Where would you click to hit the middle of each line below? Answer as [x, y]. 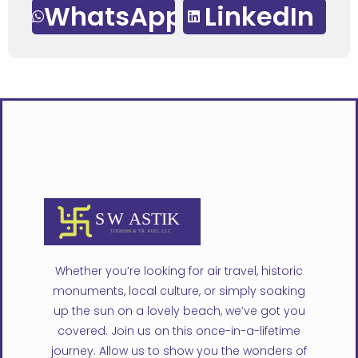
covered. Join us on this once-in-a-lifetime [179, 331]
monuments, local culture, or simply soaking [179, 291]
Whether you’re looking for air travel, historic [179, 271]
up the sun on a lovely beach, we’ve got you [179, 311]
